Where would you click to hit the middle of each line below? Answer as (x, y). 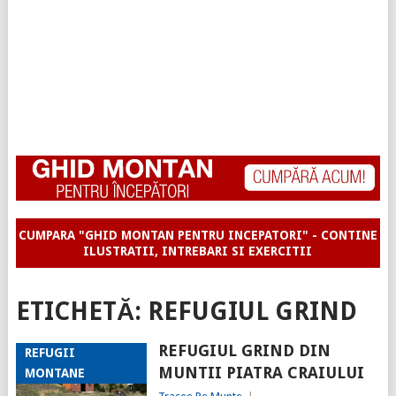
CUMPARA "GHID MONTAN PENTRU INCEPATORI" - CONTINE (198, 236)
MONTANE (54, 373)
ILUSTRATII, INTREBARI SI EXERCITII (198, 251)
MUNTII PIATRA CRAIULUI (261, 373)
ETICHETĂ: (81, 312)
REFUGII (49, 353)
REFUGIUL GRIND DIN (244, 351)
